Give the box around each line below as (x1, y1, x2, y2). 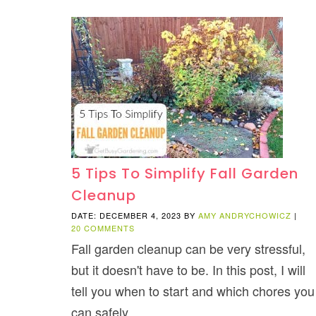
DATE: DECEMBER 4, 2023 (71, 209, 181, 221)
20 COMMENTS (71, 221, 135, 233)
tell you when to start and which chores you (71, 281, 315, 300)
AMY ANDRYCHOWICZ (197, 209, 291, 221)
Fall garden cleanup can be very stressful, (71, 238, 305, 257)
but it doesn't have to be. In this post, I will (71, 260, 305, 279)
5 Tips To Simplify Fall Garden (71, 163, 298, 183)
